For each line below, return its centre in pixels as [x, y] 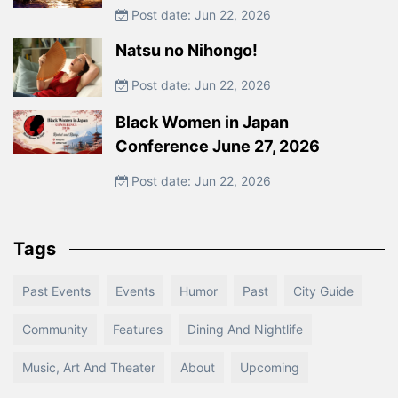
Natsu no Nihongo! [187, 50]
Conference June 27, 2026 [218, 147]
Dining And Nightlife [245, 330]
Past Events [56, 291]
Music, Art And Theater [89, 368]
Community [55, 330]
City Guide [323, 291]
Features [138, 330]
